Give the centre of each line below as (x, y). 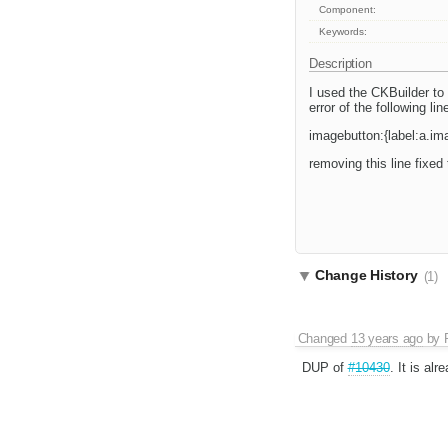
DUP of (324, 368)
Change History (368, 275)
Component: (348, 10)
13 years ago (386, 339)
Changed (324, 339)
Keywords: (343, 32)
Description (342, 64)
